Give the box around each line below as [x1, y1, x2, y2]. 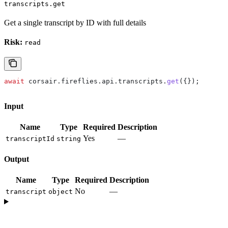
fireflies [61, 77, 98, 85]
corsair [24, 77, 57, 85]
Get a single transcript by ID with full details [4, 18, 146, 27]
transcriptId [6, 134, 54, 142]
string [56, 134, 81, 142]
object [48, 187, 73, 195]
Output [4, 154, 29, 163]
